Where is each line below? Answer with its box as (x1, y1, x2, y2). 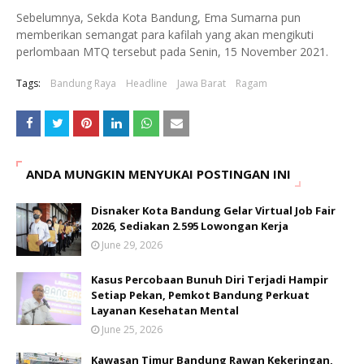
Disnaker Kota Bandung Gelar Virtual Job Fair (91, 202, 336, 218)
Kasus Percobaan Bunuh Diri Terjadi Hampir (91, 271, 328, 287)
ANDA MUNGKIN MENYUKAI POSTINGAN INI (26, 165, 291, 182)
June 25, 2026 (102, 322, 162, 336)
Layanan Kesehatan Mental (91, 302, 239, 318)
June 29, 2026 (102, 237, 162, 252)
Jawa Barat (177, 76, 226, 90)
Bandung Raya (50, 76, 116, 90)
